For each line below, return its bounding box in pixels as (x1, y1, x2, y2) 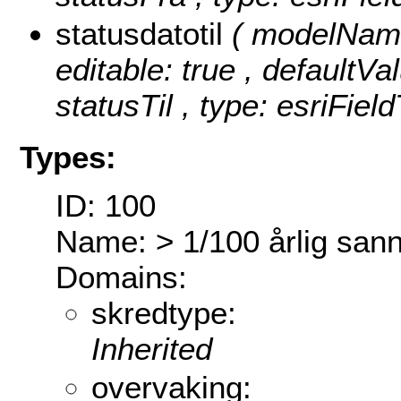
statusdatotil (55, 16, 232, 52)
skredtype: (91, 295, 236, 331)
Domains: (55, 260, 187, 295)
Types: (20, 139, 116, 175)
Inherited (91, 331, 212, 367)
